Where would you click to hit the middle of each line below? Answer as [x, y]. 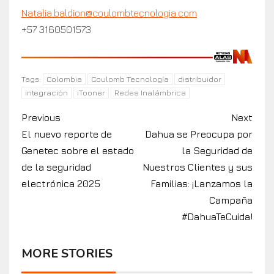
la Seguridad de [217, 150]
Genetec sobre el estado [78, 150]
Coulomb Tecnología [130, 79]
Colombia [64, 79]
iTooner [91, 92]
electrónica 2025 [61, 183]
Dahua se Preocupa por [199, 134]
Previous [41, 117]
